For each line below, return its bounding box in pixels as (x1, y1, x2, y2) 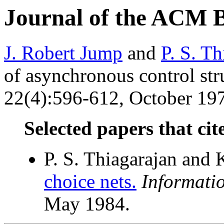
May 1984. (44, 193, 130, 215)
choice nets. (44, 170, 136, 192)
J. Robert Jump (4, 42, 122, 64)
